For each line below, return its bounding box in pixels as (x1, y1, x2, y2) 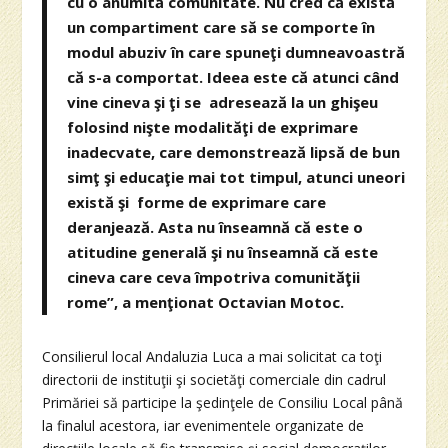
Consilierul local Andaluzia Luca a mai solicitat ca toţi (42, 347, 383, 367)
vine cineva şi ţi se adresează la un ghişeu (67, 92, 379, 113)
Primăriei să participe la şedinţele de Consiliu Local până (42, 393, 404, 413)
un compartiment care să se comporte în (67, 17, 376, 38)
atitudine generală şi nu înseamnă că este (67, 242, 379, 263)
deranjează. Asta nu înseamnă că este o (67, 217, 364, 238)
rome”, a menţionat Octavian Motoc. (67, 292, 345, 313)
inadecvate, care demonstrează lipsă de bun (67, 142, 401, 163)
